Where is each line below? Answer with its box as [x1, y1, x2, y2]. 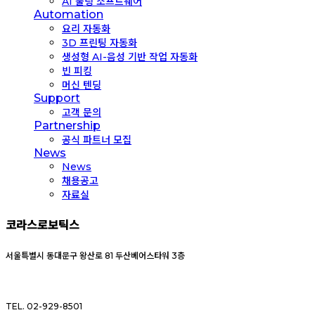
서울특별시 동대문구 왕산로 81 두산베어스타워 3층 [6, 250, 185, 262]
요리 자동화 [62, 22, 110, 35]
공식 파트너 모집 [62, 133, 131, 146]
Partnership [34, 118, 101, 132]
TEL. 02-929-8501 [6, 301, 82, 312]
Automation [34, 7, 103, 21]
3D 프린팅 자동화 [62, 36, 137, 49]
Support [34, 91, 80, 105]
